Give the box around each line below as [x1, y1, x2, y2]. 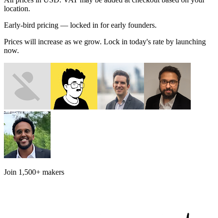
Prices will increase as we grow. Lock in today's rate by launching [4, 37, 206, 46]
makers [40, 167, 64, 176]
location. [4, 4, 30, 13]
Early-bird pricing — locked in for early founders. [4, 20, 157, 29]
